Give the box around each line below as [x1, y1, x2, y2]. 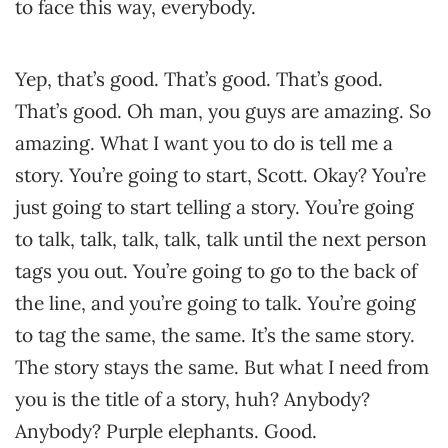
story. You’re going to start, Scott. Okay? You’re [15, 163, 426, 187]
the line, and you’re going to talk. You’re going [15, 291, 416, 315]
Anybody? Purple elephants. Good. [15, 419, 317, 443]
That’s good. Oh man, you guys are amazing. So [15, 99, 431, 123]
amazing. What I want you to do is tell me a [15, 131, 393, 155]
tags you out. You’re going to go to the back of [15, 259, 417, 283]
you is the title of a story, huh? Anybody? [15, 387, 370, 411]
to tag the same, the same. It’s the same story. [15, 323, 415, 347]
